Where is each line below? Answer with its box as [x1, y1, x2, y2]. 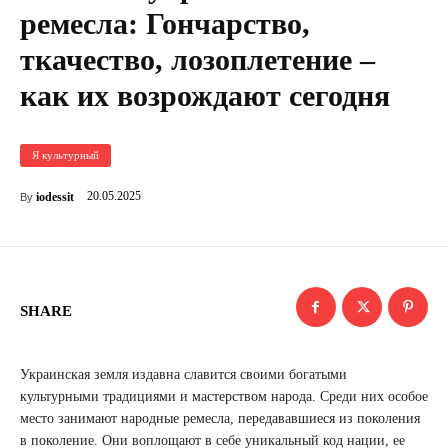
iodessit [36, 190, 74, 204]
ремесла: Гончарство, [20, 7, 310, 40]
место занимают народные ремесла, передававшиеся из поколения [20, 411, 420, 426]
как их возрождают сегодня [20, 79, 390, 112]
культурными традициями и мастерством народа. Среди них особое [20, 389, 428, 404]
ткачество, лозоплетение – [20, 43, 375, 76]
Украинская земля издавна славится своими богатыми [20, 367, 347, 382]
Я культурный [32, 149, 99, 161]
